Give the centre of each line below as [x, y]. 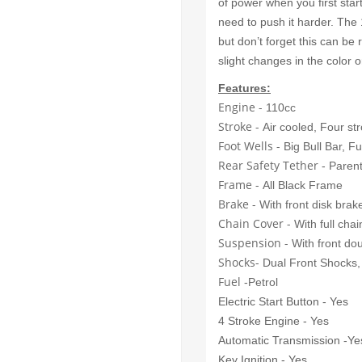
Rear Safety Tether [270, 165]
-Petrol [261, 282]
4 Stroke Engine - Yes [275, 320]
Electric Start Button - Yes [285, 301]
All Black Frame [301, 185]
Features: [244, 88]
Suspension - [255, 242]
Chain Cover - [256, 223]
